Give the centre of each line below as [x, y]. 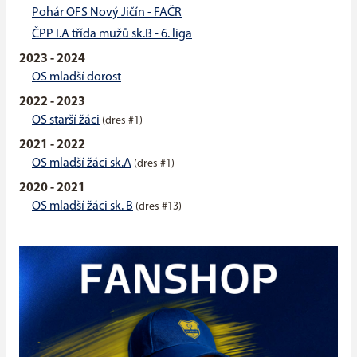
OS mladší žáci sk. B [82, 207]
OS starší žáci [66, 121]
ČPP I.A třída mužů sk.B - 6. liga [112, 35]
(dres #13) [159, 207]
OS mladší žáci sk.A [82, 164]
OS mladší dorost [76, 78]
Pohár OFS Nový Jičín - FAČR [107, 13]
